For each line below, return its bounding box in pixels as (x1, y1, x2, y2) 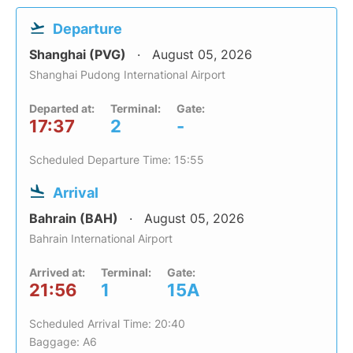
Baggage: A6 (29, 335, 97, 349)
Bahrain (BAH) (29, 210, 121, 227)
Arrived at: (29, 266, 85, 280)
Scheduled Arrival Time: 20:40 (29, 317, 185, 331)
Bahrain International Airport (29, 232, 173, 246)
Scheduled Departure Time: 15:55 (29, 153, 204, 167)
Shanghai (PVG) (29, 46, 129, 63)
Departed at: (29, 102, 95, 116)
